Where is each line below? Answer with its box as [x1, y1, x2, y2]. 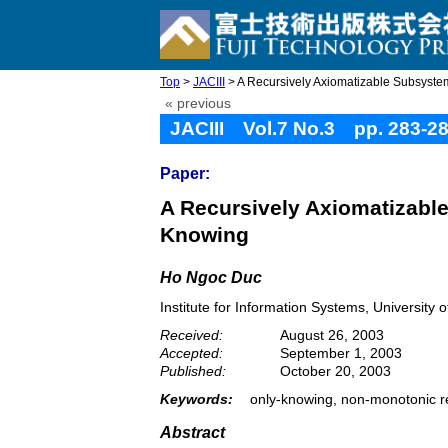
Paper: [160, 165, 210, 182]
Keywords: [160, 391, 233, 407]
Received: [160, 327, 223, 343]
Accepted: [160, 345, 223, 361]
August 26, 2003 [280, 327, 384, 343]
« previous [165, 96, 231, 111]
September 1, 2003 [280, 345, 402, 361]
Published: [160, 363, 226, 379]
